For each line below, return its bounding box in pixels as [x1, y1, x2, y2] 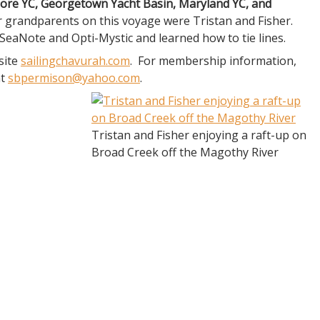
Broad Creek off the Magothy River [91, 144, 279, 160]
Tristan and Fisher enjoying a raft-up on [91, 127, 306, 143]
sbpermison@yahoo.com [8, 70, 140, 86]
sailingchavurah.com [21, 53, 130, 69]
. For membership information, [130, 53, 296, 69]
